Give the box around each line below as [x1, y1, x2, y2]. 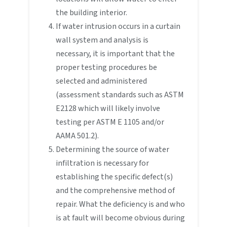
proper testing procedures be [55, 61, 157, 73]
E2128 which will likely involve [55, 102, 160, 114]
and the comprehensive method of [55, 184, 175, 196]
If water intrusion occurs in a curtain [55, 20, 180, 32]
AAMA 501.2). [55, 130, 99, 141]
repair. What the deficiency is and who [55, 198, 185, 210]
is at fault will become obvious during [55, 212, 185, 223]
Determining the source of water [55, 143, 169, 155]
